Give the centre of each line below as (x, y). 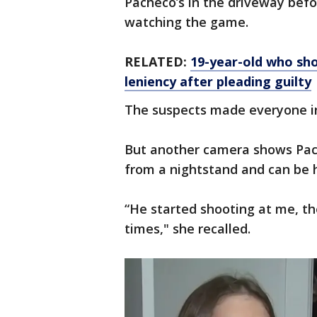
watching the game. (186, 22)
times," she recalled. (188, 229)
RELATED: (157, 62)
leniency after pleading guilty (218, 81)
